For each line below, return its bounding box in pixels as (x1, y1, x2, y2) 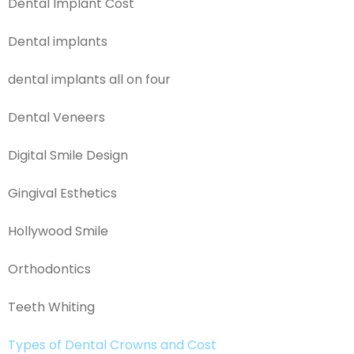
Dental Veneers (8, 107, 105, 126)
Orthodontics (8, 259, 91, 278)
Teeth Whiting (8, 297, 95, 316)
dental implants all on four (8, 70, 171, 88)
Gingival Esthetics (8, 183, 117, 202)
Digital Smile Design (8, 145, 128, 164)
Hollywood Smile (8, 221, 108, 240)
